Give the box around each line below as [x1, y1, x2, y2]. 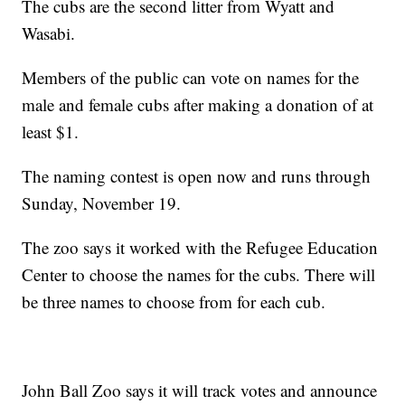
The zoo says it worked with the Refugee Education [22, 236, 379, 259]
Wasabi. [22, 22, 76, 45]
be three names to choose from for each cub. [22, 290, 326, 314]
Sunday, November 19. [22, 192, 182, 215]
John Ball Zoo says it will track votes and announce [22, 379, 378, 402]
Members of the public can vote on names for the [22, 66, 360, 89]
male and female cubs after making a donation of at [22, 93, 374, 117]
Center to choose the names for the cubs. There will [22, 263, 376, 287]
